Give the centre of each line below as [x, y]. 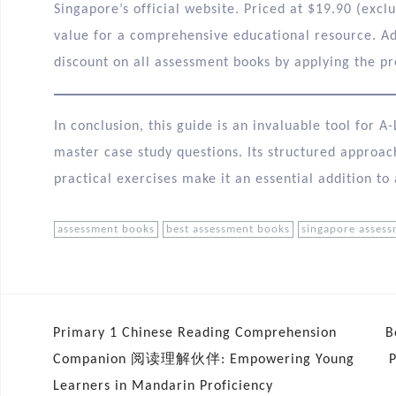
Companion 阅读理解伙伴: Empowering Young [204, 360]
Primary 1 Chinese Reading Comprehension [195, 334]
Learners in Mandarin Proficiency [163, 387]
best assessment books [228, 230]
